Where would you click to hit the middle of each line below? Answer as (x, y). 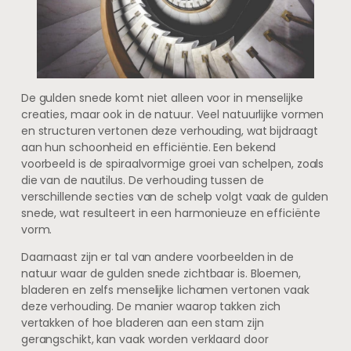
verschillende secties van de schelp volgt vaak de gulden (175, 196)
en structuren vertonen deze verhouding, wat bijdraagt (169, 130)
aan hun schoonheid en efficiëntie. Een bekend (148, 147)
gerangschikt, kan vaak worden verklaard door (145, 339)
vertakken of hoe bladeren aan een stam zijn (142, 322)
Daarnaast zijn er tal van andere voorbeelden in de (157, 257)
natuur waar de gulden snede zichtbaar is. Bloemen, (161, 273)
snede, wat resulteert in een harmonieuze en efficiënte (170, 213)
